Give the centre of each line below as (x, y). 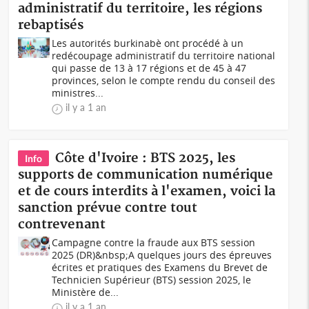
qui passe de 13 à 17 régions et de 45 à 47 (149, 68)
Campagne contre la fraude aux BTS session (154, 242)
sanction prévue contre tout (108, 208)
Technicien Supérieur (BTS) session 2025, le (152, 280)
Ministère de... (86, 292)
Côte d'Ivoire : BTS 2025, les (146, 158)
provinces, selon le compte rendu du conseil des (164, 80)
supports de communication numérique (146, 175)
